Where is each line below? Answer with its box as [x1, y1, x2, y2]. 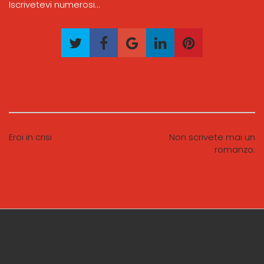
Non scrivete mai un [169, 131, 255, 144]
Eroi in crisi [9, 131, 52, 144]
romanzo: [214, 143, 255, 156]
